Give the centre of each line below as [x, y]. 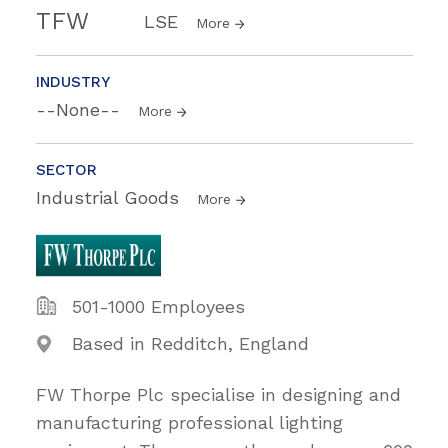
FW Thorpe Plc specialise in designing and [218, 394]
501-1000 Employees [158, 306]
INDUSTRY [73, 81]
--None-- [81, 109]
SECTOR [66, 169]
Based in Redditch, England [190, 343]
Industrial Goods [110, 197]
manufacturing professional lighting [189, 422]
